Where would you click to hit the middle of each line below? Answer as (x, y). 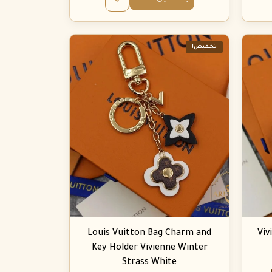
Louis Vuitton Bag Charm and (149, 234)
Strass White (149, 263)
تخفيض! (205, 47)
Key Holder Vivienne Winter (149, 248)
